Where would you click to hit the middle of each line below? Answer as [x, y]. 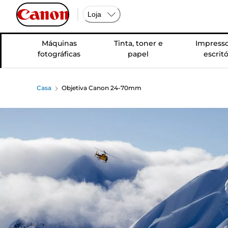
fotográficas [59, 54]
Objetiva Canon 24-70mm [102, 88]
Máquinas [59, 43]
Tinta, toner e [138, 43]
